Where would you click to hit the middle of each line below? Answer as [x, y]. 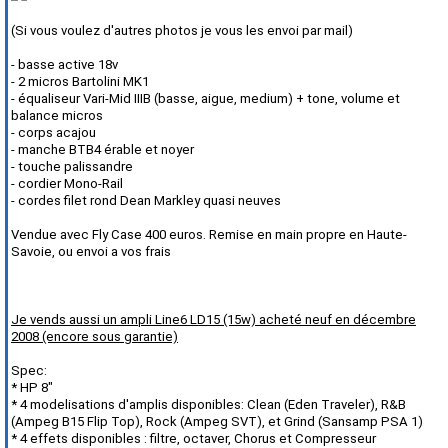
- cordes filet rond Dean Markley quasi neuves [146, 200]
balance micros [57, 115]
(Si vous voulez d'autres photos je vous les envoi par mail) [182, 30]
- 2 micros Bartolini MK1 [80, 81]
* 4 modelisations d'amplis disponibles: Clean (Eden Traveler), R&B [208, 404]
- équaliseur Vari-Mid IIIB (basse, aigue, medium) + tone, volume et [205, 98]
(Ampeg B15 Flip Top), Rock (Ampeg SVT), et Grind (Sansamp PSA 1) [217, 421]
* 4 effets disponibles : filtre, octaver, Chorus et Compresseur [193, 438]
